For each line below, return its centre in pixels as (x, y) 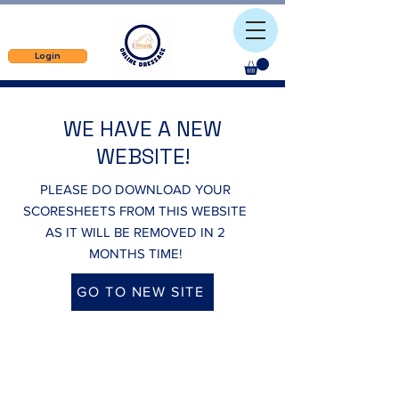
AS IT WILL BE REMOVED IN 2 (135, 232)
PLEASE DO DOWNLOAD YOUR (135, 189)
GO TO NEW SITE (141, 292)
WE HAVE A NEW (142, 128)
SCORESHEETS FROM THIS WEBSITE (135, 210)
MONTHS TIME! (135, 253)
